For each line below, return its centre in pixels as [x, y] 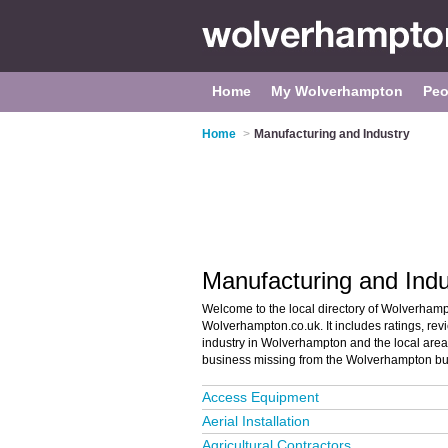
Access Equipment [260, 397]
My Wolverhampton [337, 91]
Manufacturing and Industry [332, 134]
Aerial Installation [256, 421]
